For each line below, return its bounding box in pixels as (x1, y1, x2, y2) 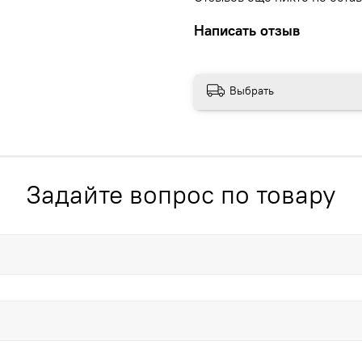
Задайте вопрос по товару (26, 178, 336, 212)
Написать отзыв (194, 20, 300, 40)
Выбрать (229, 82, 274, 98)
